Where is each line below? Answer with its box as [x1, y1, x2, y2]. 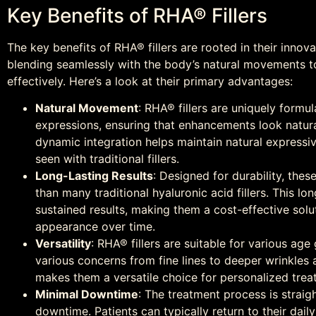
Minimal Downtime [35, 287, 138, 302]
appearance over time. [35, 219, 155, 234]
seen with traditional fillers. [35, 152, 179, 166]
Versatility [35, 236, 91, 251]
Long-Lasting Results [35, 169, 153, 183]
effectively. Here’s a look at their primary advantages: [7, 73, 293, 88]
